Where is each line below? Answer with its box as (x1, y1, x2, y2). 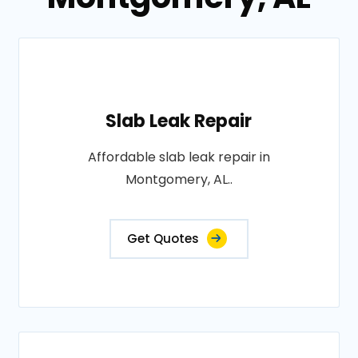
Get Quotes (126, 230, 199, 248)
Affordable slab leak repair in (87, 148, 270, 167)
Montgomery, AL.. (125, 170, 233, 189)
